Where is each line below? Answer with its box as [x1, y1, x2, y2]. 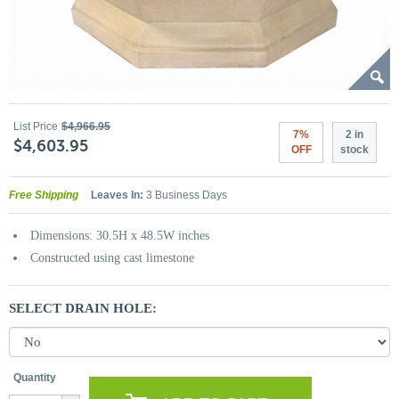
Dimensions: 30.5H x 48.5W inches [30, 229, 209, 242]
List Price [13, 120, 58, 133]
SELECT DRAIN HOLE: [9, 301, 157, 315]
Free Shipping [9, 189, 78, 201]
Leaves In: [91, 189, 143, 201]
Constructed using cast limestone [30, 251, 194, 265]
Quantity [13, 371, 56, 384]
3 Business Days [143, 189, 227, 201]
